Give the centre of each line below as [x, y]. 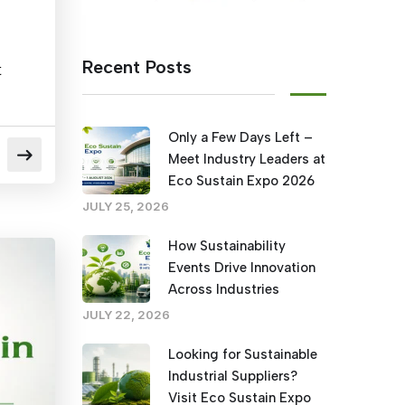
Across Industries [224, 289]
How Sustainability [227, 245]
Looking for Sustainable [243, 354]
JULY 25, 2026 [126, 206]
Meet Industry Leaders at [247, 159]
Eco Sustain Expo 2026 [241, 180]
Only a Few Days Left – [240, 137]
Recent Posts [137, 66]
